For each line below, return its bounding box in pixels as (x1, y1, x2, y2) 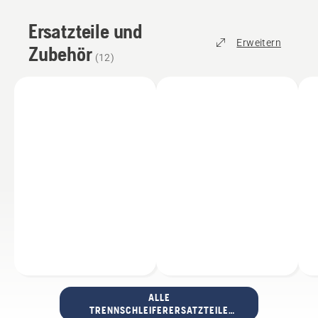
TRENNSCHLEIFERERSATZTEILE (89, 305, 229, 317)
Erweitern (236, 37, 281, 49)
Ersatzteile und (28, 20, 143, 43)
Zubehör (28, 43, 92, 66)
